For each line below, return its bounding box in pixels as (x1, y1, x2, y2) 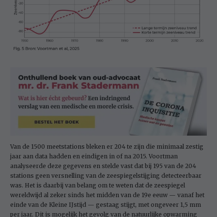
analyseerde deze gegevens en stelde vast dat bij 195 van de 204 (10, 162, 196, 170)
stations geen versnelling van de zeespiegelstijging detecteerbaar (10, 172, 201, 180)
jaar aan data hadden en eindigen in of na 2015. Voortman (10, 153, 178, 160)
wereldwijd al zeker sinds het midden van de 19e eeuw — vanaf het (10, 191, 204, 199)
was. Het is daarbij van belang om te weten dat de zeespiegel (10, 182, 185, 189)
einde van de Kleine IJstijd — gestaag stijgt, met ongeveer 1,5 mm (10, 201, 201, 209)
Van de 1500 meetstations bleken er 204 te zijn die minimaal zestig (10, 143, 203, 151)
